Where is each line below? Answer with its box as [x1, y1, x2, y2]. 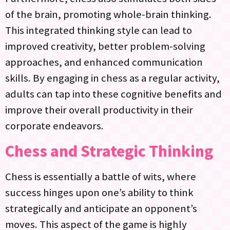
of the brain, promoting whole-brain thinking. [5, 7, 212, 21]
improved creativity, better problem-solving [5, 39, 205, 53]
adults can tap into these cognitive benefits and [5, 87, 222, 101]
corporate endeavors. [5, 119, 104, 132]
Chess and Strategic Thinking [5, 141, 213, 162]
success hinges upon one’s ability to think [5, 186, 194, 200]
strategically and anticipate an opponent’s [5, 202, 197, 216]
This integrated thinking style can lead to [5, 23, 192, 37]
